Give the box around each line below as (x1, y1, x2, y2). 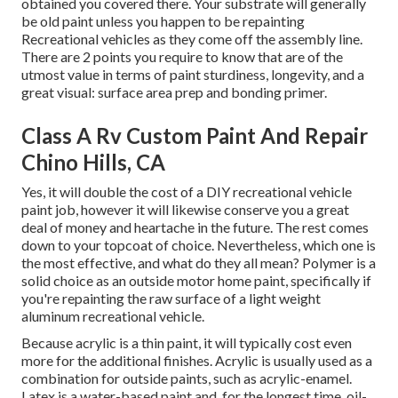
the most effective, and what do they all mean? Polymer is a (21, 254, 376, 272)
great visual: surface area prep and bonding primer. (21, 84, 327, 101)
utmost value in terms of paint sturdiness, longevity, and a (21, 66, 364, 84)
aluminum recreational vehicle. (21, 307, 204, 325)
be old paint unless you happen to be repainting (21, 12, 305, 30)
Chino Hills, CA (21, 149, 165, 176)
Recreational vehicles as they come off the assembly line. (21, 30, 362, 48)
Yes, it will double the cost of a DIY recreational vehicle (21, 183, 352, 201)
